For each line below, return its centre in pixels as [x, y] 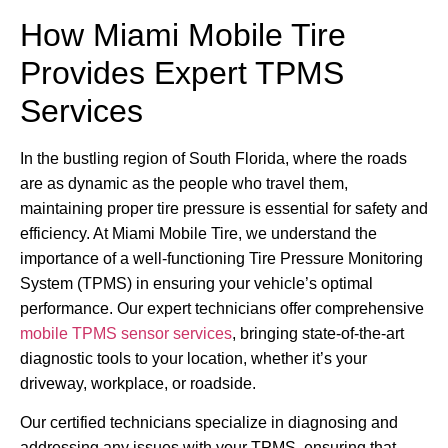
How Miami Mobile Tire [183, 34]
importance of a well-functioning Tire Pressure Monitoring [221, 258]
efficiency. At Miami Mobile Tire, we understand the [198, 233]
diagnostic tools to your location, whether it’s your [193, 358]
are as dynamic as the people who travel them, [184, 183]
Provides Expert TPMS [182, 72]
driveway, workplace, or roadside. [138, 383]
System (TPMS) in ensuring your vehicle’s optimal [196, 283]
